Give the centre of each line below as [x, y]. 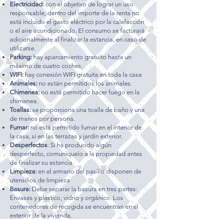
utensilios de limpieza [40, 180]
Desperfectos [29, 145]
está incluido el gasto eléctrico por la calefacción [77, 22]
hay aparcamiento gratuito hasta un [82, 57]
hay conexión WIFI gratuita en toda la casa [83, 75]
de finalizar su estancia [41, 163]
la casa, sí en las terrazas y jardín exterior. [66, 136]
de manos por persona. [42, 119]
